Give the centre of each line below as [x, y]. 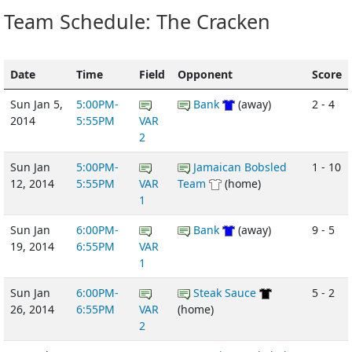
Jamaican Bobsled [240, 167]
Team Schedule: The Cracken [137, 21]
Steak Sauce [225, 292]
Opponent [205, 74]
